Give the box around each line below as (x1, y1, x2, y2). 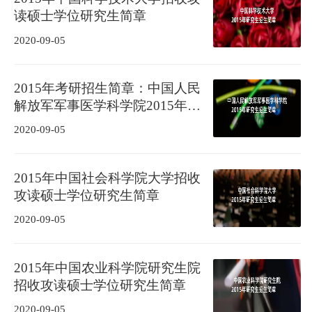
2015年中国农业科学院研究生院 (13, 260, 201, 275)
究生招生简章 (13, 116, 93, 131)
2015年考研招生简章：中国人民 (13, 81, 201, 96)
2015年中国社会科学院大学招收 (13, 170, 201, 185)
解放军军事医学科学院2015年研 (13, 98, 201, 114)
